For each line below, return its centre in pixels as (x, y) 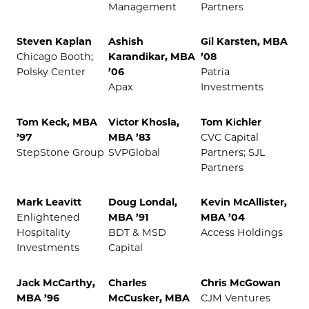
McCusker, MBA (149, 298)
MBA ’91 (129, 218)
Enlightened (48, 218)
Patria (215, 72)
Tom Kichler (231, 122)
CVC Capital (229, 137)
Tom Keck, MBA (57, 122)
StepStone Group (60, 152)
